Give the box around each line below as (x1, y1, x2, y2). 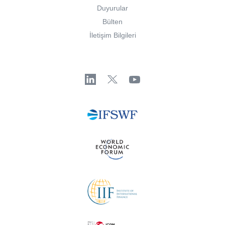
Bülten (102, 18, 123, 26)
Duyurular (97, 4, 128, 13)
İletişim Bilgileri (89, 31, 136, 40)
